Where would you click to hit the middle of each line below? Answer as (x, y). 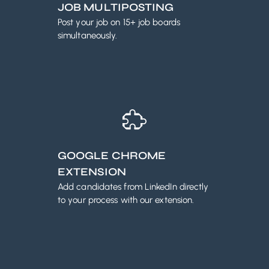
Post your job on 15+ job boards (119, 23)
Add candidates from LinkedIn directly (133, 187)
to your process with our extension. (126, 200)
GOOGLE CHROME (112, 156)
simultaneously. (88, 36)
